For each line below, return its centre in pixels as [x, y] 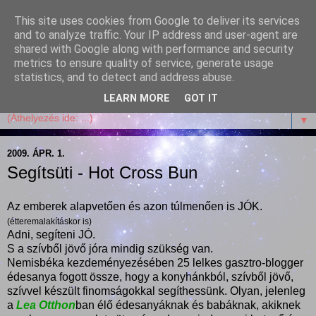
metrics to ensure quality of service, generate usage [144, 63]
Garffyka [54, 42]
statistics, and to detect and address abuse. [124, 77]
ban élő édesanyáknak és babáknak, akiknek [188, 305]
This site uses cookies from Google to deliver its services [157, 21]
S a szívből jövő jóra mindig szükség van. [110, 248]
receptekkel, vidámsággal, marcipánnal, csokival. [129, 86]
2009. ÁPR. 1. [36, 153]
